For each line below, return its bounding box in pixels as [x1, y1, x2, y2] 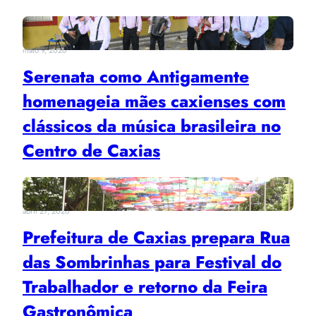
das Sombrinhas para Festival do [23, 249, 281, 274]
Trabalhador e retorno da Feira [23, 274, 267, 299]
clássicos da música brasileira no [23, 113, 281, 138]
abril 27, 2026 [23, 205, 69, 217]
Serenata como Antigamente [23, 63, 249, 89]
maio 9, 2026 [23, 44, 66, 56]
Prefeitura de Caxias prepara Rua [23, 224, 290, 250]
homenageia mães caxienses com [23, 88, 286, 114]
